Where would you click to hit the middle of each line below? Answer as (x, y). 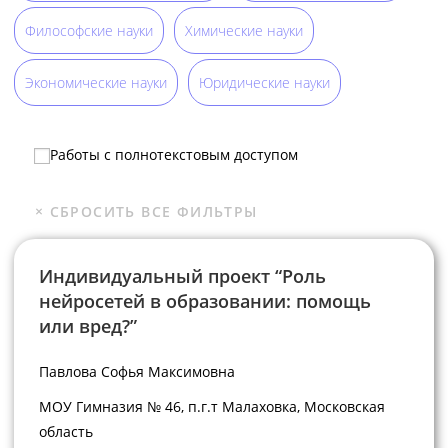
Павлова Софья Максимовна (136, 371)
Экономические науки (95, 82)
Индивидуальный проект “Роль (182, 275)
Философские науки (88, 30)
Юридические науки (264, 82)
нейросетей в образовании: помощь (204, 300)
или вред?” (87, 325)
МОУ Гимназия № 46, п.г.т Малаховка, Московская (211, 407)
